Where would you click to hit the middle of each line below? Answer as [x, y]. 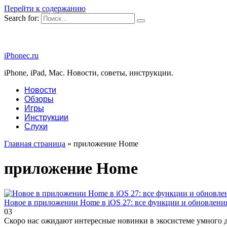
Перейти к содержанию [45, 8]
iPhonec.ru [21, 55]
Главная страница [35, 144]
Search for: [22, 18]
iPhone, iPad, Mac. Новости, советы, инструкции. [89, 73]
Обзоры [39, 99]
